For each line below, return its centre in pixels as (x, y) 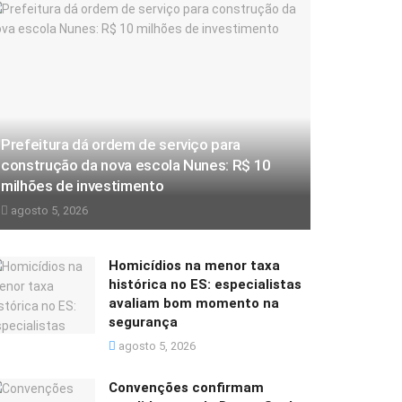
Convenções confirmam (186, 388)
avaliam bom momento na (194, 304)
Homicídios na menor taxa (194, 266)
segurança (143, 323)
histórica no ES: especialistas (205, 285)
